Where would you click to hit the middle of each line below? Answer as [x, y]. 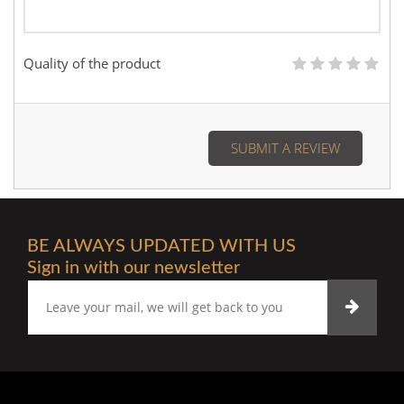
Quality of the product [92, 63]
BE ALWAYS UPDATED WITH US [161, 246]
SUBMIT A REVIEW [285, 148]
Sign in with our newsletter [133, 268]
